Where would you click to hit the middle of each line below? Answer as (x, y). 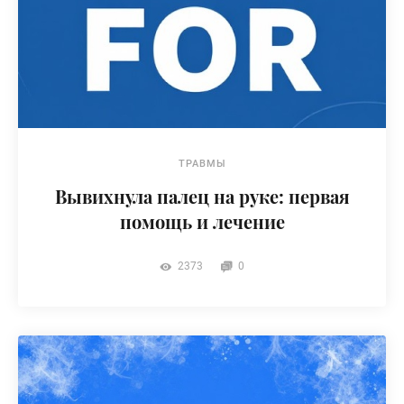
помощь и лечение (202, 221)
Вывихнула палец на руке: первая (202, 196)
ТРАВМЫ (202, 164)
